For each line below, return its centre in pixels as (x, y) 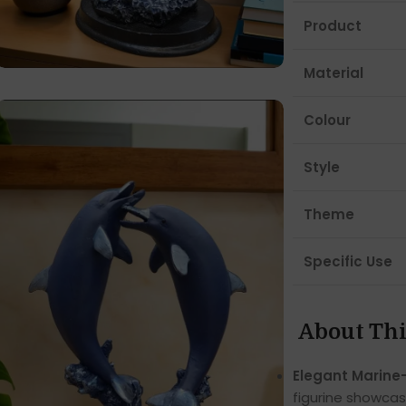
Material (333, 73)
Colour (327, 121)
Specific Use (348, 262)
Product (334, 26)
